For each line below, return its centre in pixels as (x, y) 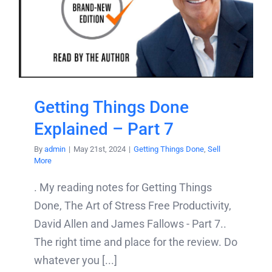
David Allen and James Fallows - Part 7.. (130, 224)
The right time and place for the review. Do (136, 242)
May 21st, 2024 (100, 149)
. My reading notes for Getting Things (123, 188)
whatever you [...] (76, 260)
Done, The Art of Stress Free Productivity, (133, 206)
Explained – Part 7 (104, 129)
